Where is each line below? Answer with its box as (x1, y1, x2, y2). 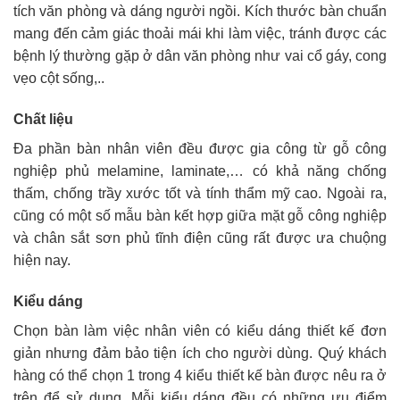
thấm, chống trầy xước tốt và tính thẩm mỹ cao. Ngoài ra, (13, 186, 387, 202)
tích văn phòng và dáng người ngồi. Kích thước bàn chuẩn (13, 4, 387, 20)
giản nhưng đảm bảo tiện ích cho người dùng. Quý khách (13, 346, 387, 362)
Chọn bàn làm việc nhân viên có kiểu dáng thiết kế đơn (13, 323, 387, 339)
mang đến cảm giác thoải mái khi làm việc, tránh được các (13, 26, 387, 42)
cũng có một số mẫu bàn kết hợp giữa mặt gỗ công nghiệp (13, 208, 387, 224)
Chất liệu (13, 112, 73, 128)
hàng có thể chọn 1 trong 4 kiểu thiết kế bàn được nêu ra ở (13, 368, 387, 384)
